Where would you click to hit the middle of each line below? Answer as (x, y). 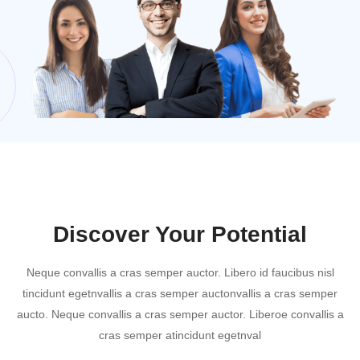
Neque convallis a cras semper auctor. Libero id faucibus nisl (180, 272)
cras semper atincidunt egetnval (180, 335)
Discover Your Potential (180, 234)
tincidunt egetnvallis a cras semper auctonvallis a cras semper (180, 293)
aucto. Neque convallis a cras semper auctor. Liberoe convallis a (180, 314)
